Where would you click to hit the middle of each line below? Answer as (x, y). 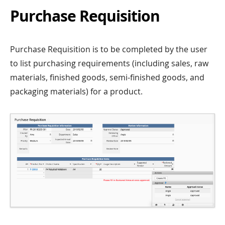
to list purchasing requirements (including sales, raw (109, 64)
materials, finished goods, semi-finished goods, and (107, 78)
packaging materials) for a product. (76, 92)
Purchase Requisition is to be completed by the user (109, 49)
